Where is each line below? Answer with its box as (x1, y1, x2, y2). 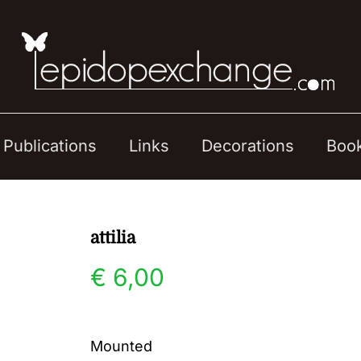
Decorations (201, 136, 294, 156)
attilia (90, 228, 135, 247)
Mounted (90, 338, 152, 355)
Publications (3, 136, 97, 156)
